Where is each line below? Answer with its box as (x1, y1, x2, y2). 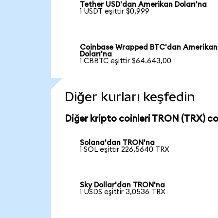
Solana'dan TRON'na (80, 139, 155, 146)
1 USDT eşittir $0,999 (80, 8, 150, 16)
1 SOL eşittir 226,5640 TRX (80, 145, 170, 153)
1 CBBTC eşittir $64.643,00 (80, 57, 172, 65)
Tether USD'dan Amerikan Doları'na (80, 1, 207, 9)
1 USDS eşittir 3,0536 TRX (80, 188, 166, 196)
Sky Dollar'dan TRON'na (80, 182, 165, 189)
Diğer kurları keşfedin (64, 89, 195, 104)
